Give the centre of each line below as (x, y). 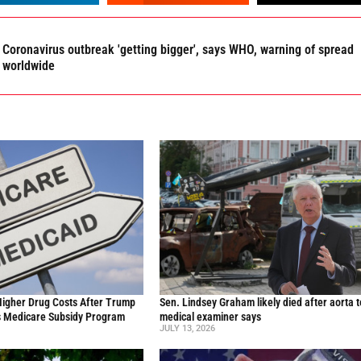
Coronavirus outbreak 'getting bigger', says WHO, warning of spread (178, 50)
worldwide (29, 66)
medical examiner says (211, 317)
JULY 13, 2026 (188, 329)
